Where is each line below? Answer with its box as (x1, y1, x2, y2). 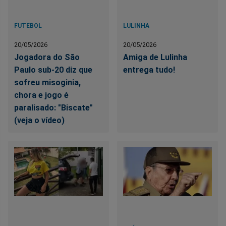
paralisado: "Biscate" (14, 103, 93, 113)
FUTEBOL (14, 22, 42, 30)
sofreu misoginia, (14, 78, 81, 88)
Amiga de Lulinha (123, 52, 188, 63)
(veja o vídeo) (14, 116, 65, 126)
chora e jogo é (14, 90, 69, 100)
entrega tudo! (123, 65, 176, 75)
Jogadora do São (14, 52, 80, 63)
